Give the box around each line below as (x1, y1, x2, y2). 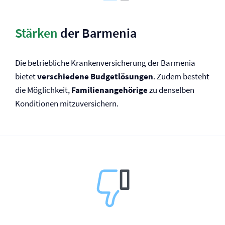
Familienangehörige (71, 84, 148, 95)
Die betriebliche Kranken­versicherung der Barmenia (15, 57, 195, 68)
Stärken (15, 25, 58, 41)
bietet (15, 71, 37, 82)
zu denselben (148, 84, 194, 95)
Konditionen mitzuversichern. (15, 98, 119, 109)
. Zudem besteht (153, 71, 209, 82)
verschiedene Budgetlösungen (37, 71, 153, 82)
